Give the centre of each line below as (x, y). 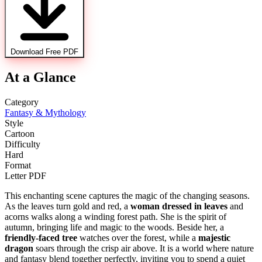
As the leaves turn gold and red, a (68, 206)
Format (18, 166)
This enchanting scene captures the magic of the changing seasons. (127, 196)
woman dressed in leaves (179, 206)
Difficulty (23, 144)
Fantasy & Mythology (45, 113)
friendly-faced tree (41, 238)
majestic (214, 238)
